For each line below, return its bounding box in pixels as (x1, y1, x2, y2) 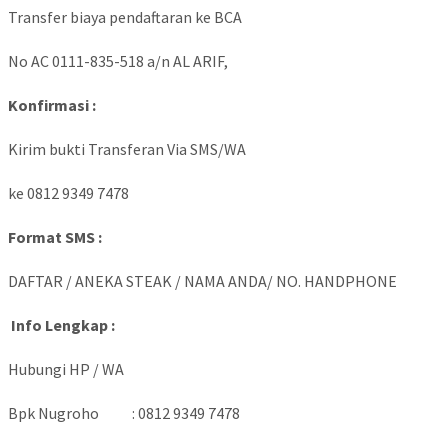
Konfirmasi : (8, 95, 96, 116)
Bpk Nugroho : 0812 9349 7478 (8, 403, 240, 424)
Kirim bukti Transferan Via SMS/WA (8, 139, 246, 160)
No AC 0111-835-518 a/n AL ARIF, (8, 51, 228, 72)
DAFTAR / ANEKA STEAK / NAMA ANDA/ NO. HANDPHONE (8, 271, 397, 292)
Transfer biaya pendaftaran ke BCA (8, 7, 242, 28)
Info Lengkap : (11, 315, 115, 336)
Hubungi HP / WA (8, 359, 124, 380)
